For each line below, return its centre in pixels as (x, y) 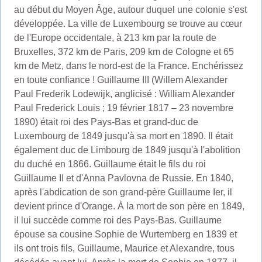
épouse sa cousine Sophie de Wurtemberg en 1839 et (125, 234)
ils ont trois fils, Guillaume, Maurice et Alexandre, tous (124, 248)
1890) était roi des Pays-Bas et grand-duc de (106, 122)
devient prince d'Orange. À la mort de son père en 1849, (129, 206)
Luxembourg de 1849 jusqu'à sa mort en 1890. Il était (123, 136)
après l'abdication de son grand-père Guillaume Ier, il (123, 192)
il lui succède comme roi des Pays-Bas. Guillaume (118, 220)
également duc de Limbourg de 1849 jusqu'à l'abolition (127, 150)
